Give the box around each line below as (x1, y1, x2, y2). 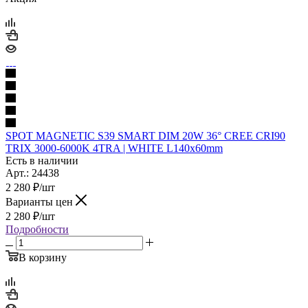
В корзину (19, 251, 67, 263)
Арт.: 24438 (5, 166, 59, 179)
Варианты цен (5, 195, 76, 208)
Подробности (5, 223, 69, 235)
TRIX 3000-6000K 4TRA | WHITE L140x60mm (5, 142, 223, 154)
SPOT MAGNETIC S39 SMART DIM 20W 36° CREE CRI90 (5, 129, 285, 142)
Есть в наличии (5, 154, 78, 166)
